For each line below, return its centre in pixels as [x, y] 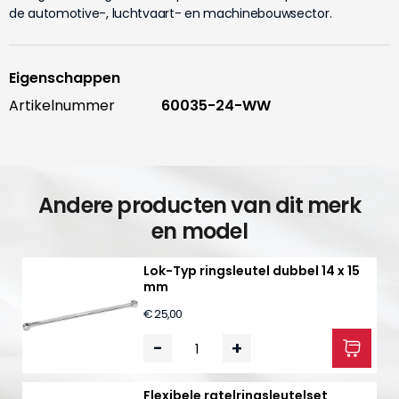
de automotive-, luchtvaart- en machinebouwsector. [171, 13]
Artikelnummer [62, 106]
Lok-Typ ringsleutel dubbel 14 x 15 [252, 271]
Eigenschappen [65, 78]
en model [199, 231]
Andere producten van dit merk [199, 205]
